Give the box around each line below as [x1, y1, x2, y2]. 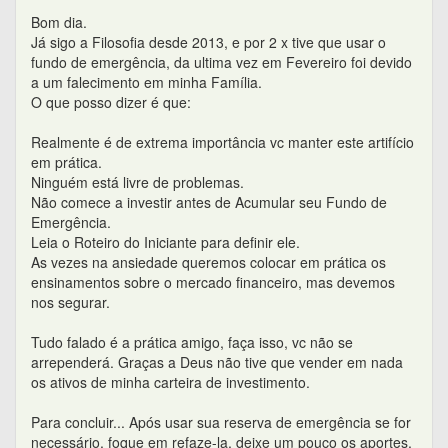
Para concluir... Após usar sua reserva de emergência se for [31, 411, 411, 432]
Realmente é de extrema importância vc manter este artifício [31, 131, 414, 152]
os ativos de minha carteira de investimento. [31, 371, 310, 392]
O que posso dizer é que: [31, 91, 191, 112]
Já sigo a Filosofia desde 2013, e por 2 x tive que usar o [31, 31, 386, 52]
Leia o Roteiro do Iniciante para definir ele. [31, 231, 300, 252]
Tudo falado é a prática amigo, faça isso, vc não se [31, 331, 353, 352]
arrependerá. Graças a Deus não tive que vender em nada [31, 351, 403, 372]
